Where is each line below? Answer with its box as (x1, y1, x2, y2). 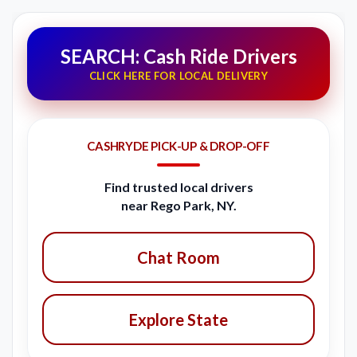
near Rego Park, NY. (120, 198, 237, 214)
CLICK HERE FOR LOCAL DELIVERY (88, 69, 269, 83)
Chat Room (137, 248, 220, 268)
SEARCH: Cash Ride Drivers (60, 45, 297, 69)
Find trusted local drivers (104, 179, 253, 195)
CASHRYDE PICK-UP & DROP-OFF (87, 139, 270, 154)
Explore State (129, 310, 228, 330)
